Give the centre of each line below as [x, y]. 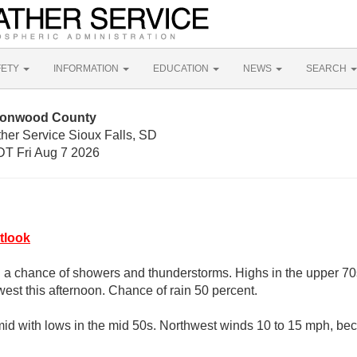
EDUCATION [182, 69]
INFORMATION [87, 69]
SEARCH [328, 69]
